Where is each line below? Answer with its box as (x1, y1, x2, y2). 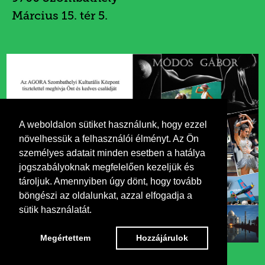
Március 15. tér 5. (12, 8, 108, 22)
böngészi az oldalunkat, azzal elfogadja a (19, 190, 192, 201)
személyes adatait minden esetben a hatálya (19, 147, 205, 158)
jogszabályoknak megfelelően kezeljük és (19, 161, 194, 172)
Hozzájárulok (135, 233, 188, 243)
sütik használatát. (19, 204, 92, 215)
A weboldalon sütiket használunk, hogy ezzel (19, 119, 207, 130)
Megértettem (40, 233, 91, 243)
